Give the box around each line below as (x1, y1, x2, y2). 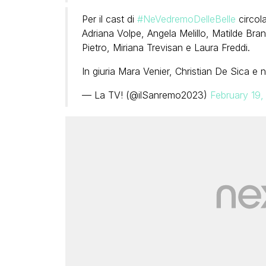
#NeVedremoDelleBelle (137, 12, 236, 25)
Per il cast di (81, 12, 137, 25)
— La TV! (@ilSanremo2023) (81, 88, 210, 101)
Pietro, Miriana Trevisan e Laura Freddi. (81, 41, 250, 53)
